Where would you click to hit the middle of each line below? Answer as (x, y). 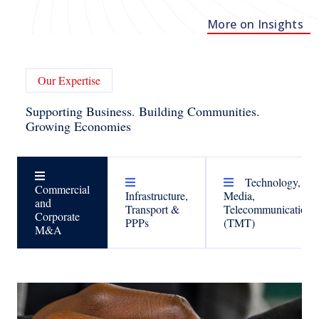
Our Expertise (69, 80)
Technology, (273, 182)
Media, (239, 196)
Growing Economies (78, 126)
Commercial (62, 189)
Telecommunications (270, 209)
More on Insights (255, 24)
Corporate (57, 216)
